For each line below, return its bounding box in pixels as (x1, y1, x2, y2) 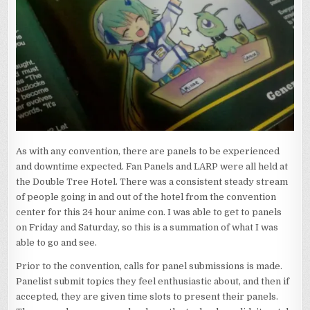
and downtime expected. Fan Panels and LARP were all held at (16, 161, 289, 172)
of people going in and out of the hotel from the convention (16, 192, 277, 203)
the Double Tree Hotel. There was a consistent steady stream (16, 176, 289, 188)
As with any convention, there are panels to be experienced (16, 146, 280, 157)
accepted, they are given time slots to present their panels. (16, 291, 279, 302)
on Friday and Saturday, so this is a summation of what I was (16, 222, 279, 233)
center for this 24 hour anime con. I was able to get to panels (16, 207, 282, 218)
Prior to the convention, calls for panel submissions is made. (16, 261, 283, 272)
